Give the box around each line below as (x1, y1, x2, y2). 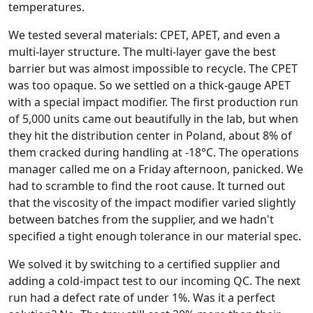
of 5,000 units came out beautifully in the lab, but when (8, 111, 298, 126)
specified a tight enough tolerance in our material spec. (8, 228, 301, 244)
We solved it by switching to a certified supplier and (8, 256, 280, 272)
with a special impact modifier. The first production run (8, 94, 298, 110)
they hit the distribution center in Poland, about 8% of (8, 128, 292, 143)
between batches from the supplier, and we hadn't (8, 212, 274, 227)
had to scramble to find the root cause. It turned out (8, 178, 285, 194)
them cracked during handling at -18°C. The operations (8, 145, 299, 160)
